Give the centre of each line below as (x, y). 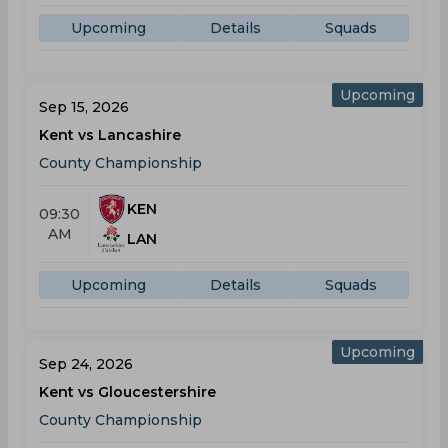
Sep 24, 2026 (86, 364)
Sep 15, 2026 (84, 107)
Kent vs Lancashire (110, 135)
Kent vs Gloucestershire (127, 392)
